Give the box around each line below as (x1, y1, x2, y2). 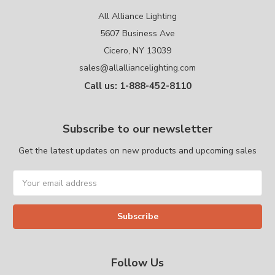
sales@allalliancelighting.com (79, 62, 196, 74)
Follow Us (111, 255, 164, 271)
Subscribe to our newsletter (63, 122, 212, 137)
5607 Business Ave (100, 28, 175, 40)
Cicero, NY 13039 (104, 45, 171, 57)
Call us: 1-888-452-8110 (83, 80, 192, 93)
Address (13, 184, 47, 196)
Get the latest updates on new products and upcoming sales (18, 145, 257, 157)
